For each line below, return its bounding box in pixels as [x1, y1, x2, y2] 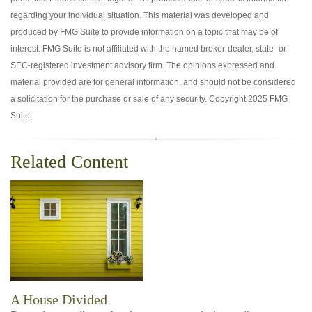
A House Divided [10, 292, 107, 307]
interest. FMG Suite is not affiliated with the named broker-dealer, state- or [10, 44, 286, 54]
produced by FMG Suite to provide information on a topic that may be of [10, 27, 278, 37]
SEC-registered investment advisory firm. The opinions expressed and [10, 61, 274, 70]
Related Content [10, 152, 128, 172]
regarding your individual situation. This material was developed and [10, 10, 269, 20]
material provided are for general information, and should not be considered [10, 77, 296, 87]
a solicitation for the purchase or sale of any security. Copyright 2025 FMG [10, 94, 288, 104]
